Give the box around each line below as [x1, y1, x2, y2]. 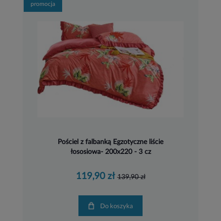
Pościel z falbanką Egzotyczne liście [58, 138, 163, 146]
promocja [31, 1, 55, 7]
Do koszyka [105, 203, 133, 210]
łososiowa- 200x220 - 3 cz [70, 148, 151, 155]
